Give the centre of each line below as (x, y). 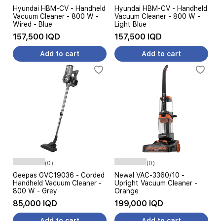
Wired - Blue (33, 24)
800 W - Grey (35, 191)
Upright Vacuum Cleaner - (156, 183)
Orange (127, 191)
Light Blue (130, 24)
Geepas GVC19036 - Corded (59, 175)
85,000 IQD (35, 203)
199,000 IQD (139, 203)
